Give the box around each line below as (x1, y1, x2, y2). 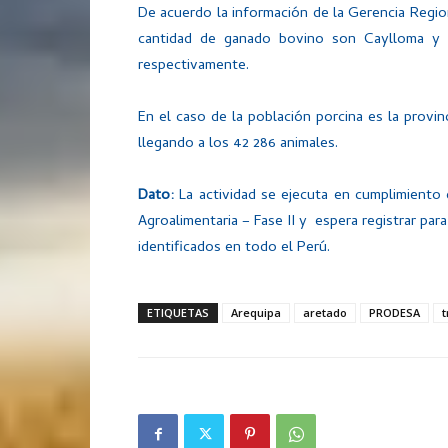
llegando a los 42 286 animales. (138, 132, 338, 156)
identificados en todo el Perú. (138, 236, 330, 260)
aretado (303, 305, 347, 320)
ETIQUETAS (147, 305, 209, 320)
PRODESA (369, 305, 420, 320)
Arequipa (231, 305, 281, 320)
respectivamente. (138, 54, 249, 78)
